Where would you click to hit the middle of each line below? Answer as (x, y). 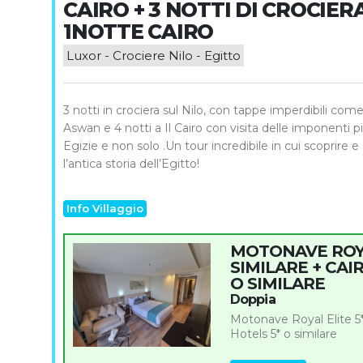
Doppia (252, 300)
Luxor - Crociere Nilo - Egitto (154, 56)
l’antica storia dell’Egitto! (131, 164)
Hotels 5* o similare (283, 334)
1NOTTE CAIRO (138, 32)
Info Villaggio (105, 209)
